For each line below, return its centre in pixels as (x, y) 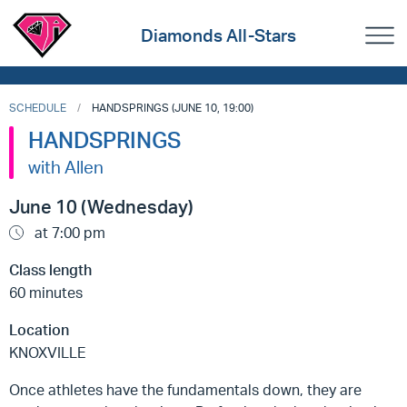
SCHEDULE (38, 108)
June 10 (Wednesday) (101, 207)
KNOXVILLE (48, 352)
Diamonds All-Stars (219, 36)
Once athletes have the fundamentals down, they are (185, 390)
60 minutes (46, 293)
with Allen (66, 167)
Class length (50, 270)
